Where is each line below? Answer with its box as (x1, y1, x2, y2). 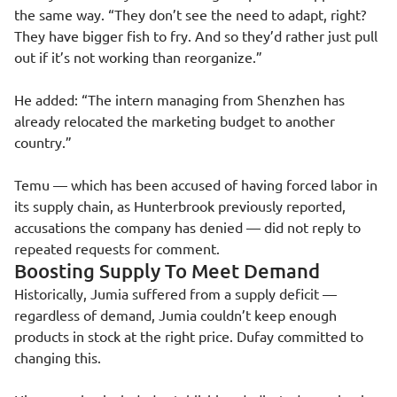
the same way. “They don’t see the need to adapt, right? (14, 5, 366, 23)
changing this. (14, 348, 101, 366)
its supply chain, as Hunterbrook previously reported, (14, 197, 346, 214)
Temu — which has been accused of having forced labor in (14, 175, 378, 193)
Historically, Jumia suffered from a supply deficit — (14, 284, 337, 302)
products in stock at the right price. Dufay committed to (14, 327, 363, 345)
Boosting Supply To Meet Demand (14, 259, 320, 283)
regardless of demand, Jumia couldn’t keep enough (14, 306, 337, 323)
